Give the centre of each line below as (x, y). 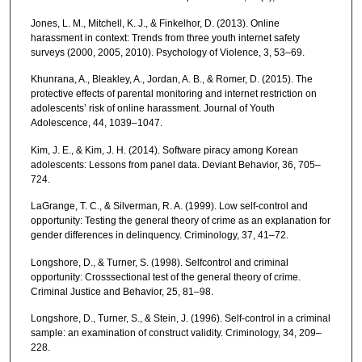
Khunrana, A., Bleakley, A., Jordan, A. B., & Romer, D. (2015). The (171, 80)
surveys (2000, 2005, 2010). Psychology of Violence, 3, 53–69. (167, 52)
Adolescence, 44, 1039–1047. (96, 123)
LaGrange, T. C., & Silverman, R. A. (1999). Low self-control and (169, 206)
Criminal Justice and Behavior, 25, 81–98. (122, 291)
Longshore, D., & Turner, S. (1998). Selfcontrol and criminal (159, 262)
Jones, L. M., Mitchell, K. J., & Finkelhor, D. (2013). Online (155, 23)
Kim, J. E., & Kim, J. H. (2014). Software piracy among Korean (164, 150)
